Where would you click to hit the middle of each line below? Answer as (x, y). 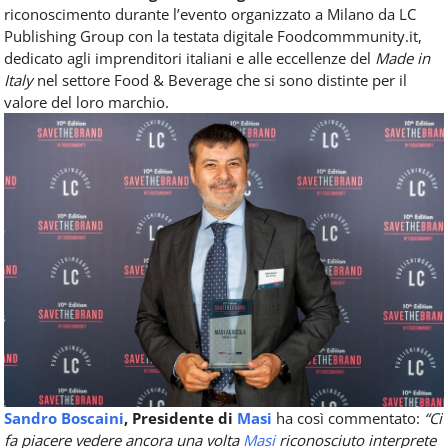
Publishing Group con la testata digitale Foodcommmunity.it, (213, 36)
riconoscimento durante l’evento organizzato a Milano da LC (210, 14)
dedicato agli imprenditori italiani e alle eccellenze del (189, 58)
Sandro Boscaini (64, 417)
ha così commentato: (350, 417)
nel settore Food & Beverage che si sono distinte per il (222, 80)
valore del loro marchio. (86, 102)
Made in (402, 58)
